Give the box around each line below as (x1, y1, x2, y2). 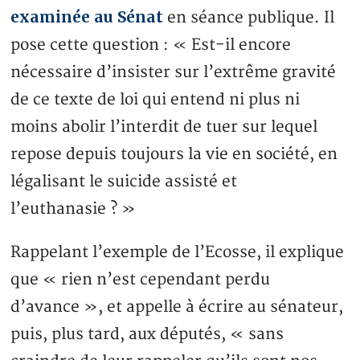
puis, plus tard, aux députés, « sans (10, 325, 284, 345)
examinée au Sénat (10, 7, 164, 27)
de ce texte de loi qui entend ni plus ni (10, 90, 301, 110)
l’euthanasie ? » (10, 199, 137, 219)
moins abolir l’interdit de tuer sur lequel (10, 117, 318, 137)
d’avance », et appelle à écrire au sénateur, (10, 297, 344, 317)
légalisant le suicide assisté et (10, 172, 238, 192)
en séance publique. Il (163, 8, 335, 28)
